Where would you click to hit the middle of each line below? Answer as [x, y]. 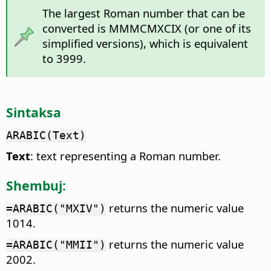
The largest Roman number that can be [143, 13]
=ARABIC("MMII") [56, 245]
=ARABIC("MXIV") [56, 209]
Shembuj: [36, 185]
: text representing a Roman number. [126, 156]
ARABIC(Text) [46, 135]
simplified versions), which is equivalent [145, 44]
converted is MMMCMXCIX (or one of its [146, 28]
